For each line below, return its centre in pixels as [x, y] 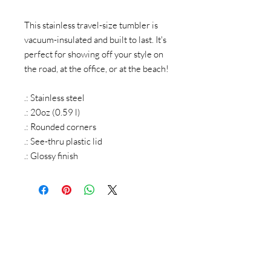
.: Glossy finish [51, 156]
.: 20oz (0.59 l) [52, 112]
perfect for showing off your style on [94, 54]
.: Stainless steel [54, 98]
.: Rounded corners [60, 127]
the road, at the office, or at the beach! [96, 69]
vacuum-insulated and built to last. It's [95, 40]
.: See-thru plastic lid [63, 141]
